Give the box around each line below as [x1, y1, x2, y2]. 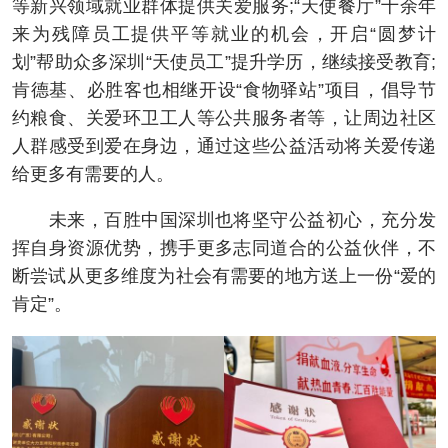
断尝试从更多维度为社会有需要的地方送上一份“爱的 [12, 265, 436, 286]
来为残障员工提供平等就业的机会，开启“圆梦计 [12, 23, 436, 44]
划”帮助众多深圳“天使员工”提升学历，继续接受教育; [12, 51, 436, 72]
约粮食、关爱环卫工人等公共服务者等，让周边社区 [12, 107, 436, 128]
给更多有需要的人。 [12, 163, 174, 184]
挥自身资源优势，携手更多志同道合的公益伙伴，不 [12, 237, 436, 258]
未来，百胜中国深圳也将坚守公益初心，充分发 [12, 209, 436, 230]
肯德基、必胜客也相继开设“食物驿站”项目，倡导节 [12, 79, 436, 100]
